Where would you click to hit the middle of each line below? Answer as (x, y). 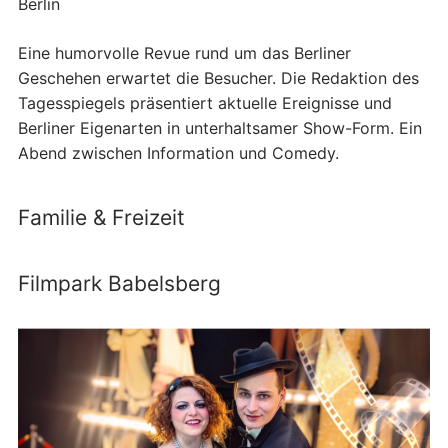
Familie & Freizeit (101, 217)
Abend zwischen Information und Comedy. (178, 152)
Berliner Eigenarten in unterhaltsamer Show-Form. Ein (220, 127)
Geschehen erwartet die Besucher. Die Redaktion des (218, 77)
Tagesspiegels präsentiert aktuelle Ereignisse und (205, 102)
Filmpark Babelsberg (119, 283)
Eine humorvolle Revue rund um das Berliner (184, 52)
